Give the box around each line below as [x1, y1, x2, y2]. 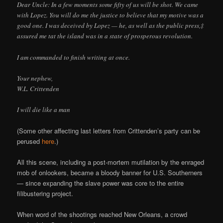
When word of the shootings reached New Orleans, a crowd [17, 210, 188, 220]
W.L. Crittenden [17, 84, 60, 93]
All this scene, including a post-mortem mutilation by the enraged [17, 157, 205, 167]
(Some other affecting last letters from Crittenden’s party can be [17, 125, 201, 135]
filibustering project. [17, 189, 74, 199]
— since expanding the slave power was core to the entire [17, 178, 184, 188]
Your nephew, [17, 73, 53, 83]
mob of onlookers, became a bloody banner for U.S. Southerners [17, 168, 203, 178]
